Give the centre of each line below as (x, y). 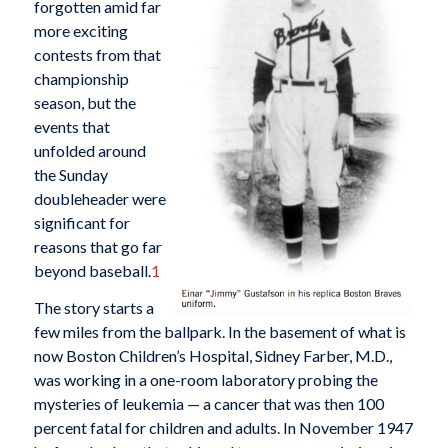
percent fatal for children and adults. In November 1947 (223, 428)
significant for (81, 222)
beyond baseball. (92, 270)
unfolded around (89, 150)
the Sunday (70, 174)
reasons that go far (97, 246)
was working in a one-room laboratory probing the (205, 380)
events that (71, 126)
